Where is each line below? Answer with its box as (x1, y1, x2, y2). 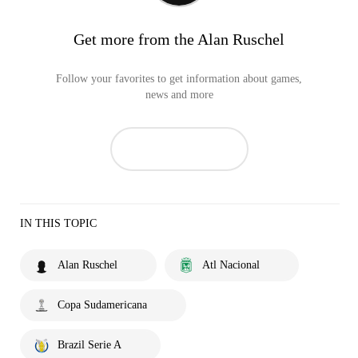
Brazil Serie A (58, 338, 121, 351)
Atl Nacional (202, 258, 260, 271)
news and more (145, 88, 213, 101)
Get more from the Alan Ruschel (74, 30, 284, 48)
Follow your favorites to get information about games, (56, 72, 302, 85)
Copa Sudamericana (58, 298, 147, 311)
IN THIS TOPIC (20, 217, 97, 229)
